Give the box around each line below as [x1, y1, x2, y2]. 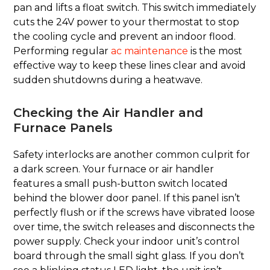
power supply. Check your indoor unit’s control [13, 235, 240, 247]
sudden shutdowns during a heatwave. [13, 74, 203, 86]
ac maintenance [111, 45, 189, 57]
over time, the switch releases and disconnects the [13, 221, 256, 233]
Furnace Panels [13, 120, 113, 135]
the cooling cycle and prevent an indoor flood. [13, 30, 236, 42]
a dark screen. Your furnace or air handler [13, 163, 215, 175]
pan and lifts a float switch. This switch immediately [13, 1, 257, 13]
